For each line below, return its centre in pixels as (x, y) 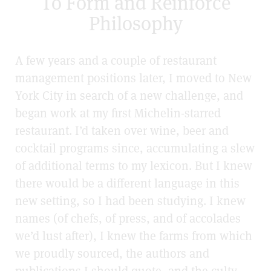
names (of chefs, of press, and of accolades (128, 219)
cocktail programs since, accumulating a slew (135, 149)
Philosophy (135, 24)
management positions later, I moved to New (133, 78)
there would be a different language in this (127, 184)
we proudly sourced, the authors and (112, 254)
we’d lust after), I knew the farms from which (134, 236)
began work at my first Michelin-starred (118, 113)
